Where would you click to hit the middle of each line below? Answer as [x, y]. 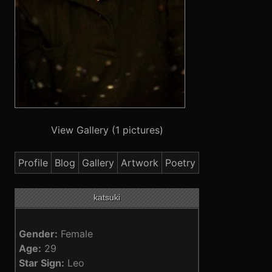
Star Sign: [42, 263]
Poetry [181, 163]
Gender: [39, 234]
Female [76, 234]
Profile [33, 163]
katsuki [107, 197]
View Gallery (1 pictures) [107, 130]
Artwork [140, 163]
